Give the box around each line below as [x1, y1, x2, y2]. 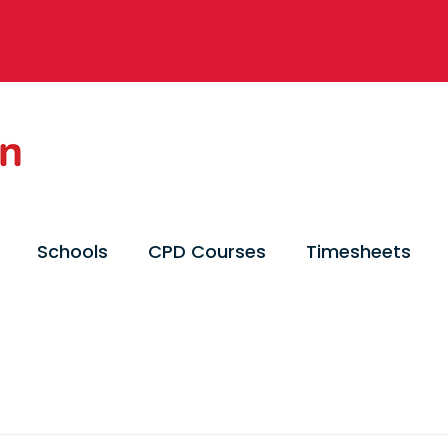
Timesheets [306, 239, 411, 264]
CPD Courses [148, 239, 266, 264]
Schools [37, 239, 108, 264]
